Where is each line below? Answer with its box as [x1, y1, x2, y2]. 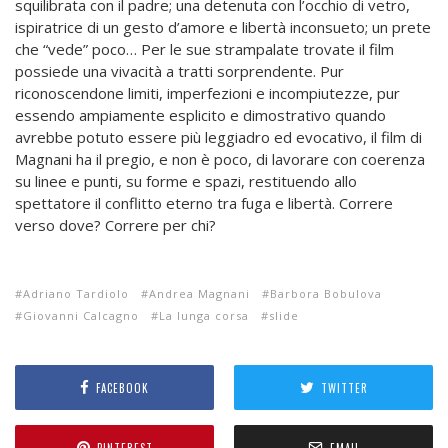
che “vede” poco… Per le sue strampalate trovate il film [15, 39, 394, 60]
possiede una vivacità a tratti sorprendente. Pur [15, 61, 344, 82]
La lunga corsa [159, 308, 249, 324]
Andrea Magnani [149, 286, 250, 302]
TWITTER [320, 379, 368, 396]
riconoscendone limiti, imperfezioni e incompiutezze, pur [15, 83, 400, 104]
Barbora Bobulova [270, 286, 382, 302]
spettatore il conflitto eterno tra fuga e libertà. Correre [15, 193, 393, 214]
